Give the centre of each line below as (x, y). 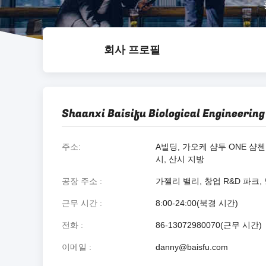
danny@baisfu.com (192, 247)
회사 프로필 (132, 50)
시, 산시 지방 (180, 159)
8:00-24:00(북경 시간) (197, 203)
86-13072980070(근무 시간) (209, 225)
